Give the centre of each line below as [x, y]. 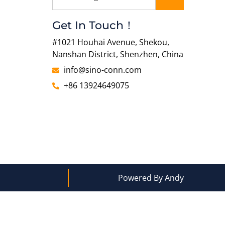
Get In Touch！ [93, 25]
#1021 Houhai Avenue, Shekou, [111, 42]
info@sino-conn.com [102, 70]
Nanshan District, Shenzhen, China [118, 54]
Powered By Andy [151, 178]
